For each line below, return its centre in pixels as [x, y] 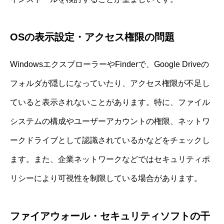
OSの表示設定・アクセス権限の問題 [92, 37]
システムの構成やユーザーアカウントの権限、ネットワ [110, 121]
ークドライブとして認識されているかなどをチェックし [110, 140]
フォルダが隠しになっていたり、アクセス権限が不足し [110, 83]
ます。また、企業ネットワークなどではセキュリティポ [110, 159]
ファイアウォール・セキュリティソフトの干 [110, 216]
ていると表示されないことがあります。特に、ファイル [110, 102]
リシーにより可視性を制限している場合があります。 [106, 178]
